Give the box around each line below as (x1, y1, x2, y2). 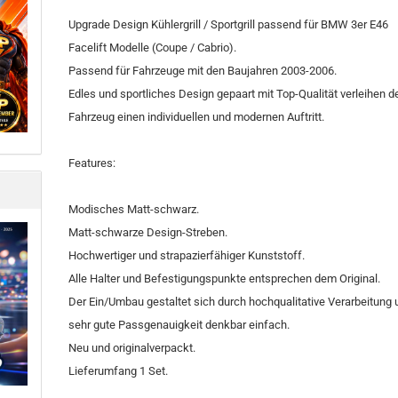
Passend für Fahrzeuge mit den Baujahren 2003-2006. (68, 64, 338, 77)
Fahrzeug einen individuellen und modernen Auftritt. (68, 110, 325, 123)
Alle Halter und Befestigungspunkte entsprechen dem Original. (68, 272, 381, 285)
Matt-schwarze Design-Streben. (68, 226, 228, 239)
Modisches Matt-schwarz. (68, 203, 200, 216)
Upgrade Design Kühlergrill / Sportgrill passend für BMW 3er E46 (68, 18, 389, 31)
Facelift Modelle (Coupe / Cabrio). (68, 41, 237, 54)
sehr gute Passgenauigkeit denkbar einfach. (68, 318, 291, 331)
